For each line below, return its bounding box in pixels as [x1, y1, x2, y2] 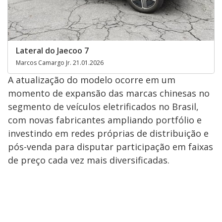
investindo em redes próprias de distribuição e [8, 127, 209, 139]
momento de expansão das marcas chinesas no [8, 87, 210, 99]
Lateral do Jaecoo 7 [16, 45, 89, 56]
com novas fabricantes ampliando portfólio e [8, 114, 202, 126]
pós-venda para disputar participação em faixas [8, 141, 213, 153]
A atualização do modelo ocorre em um [8, 74, 175, 86]
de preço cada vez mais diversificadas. [8, 154, 169, 166]
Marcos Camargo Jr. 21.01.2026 [16, 58, 104, 67]
